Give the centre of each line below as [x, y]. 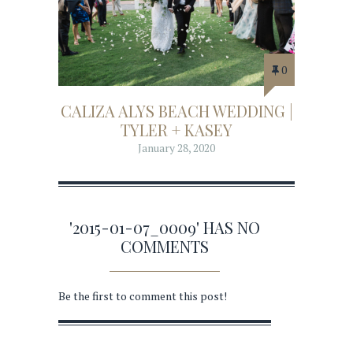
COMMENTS [165, 247]
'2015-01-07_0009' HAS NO [165, 228]
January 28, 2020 [176, 147]
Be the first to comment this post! [143, 296]
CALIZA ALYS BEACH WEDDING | [176, 110]
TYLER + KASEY [176, 129]
